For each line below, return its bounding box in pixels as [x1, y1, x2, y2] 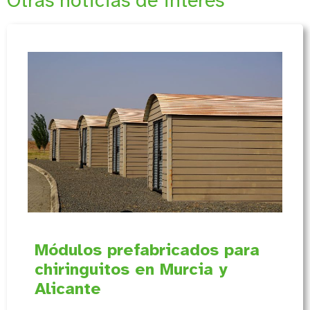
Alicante [35, 277, 101, 299]
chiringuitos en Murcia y [35, 258, 227, 280]
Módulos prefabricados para [35, 239, 259, 260]
